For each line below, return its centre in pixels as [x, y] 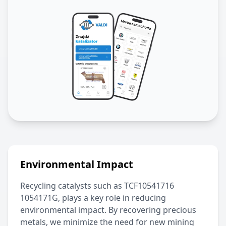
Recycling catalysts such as [71, 185]
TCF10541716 [149, 185]
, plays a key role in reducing [112, 197]
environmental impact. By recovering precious [108, 210]
